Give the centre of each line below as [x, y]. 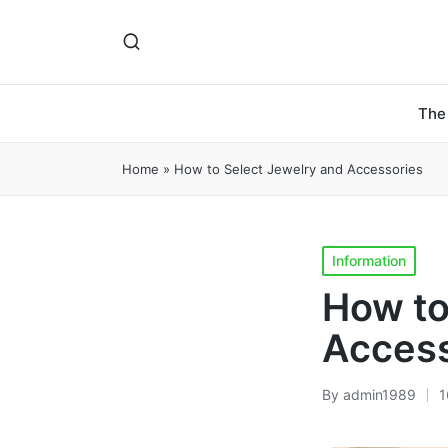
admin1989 [379, 394]
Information [369, 260]
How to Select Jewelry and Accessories [298, 168]
